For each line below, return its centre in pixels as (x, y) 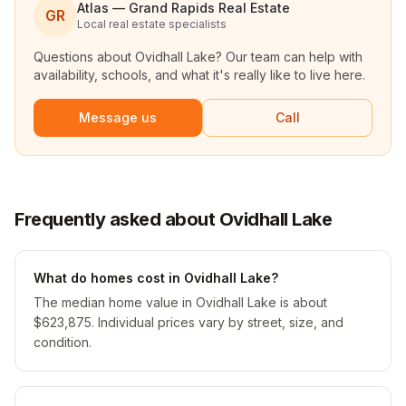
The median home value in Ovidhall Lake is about (180, 302)
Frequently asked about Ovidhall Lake (173, 219)
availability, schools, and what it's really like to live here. (199, 75)
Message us (118, 117)
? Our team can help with (289, 57)
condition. (63, 342)
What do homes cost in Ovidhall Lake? (156, 278)
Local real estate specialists (152, 24)
